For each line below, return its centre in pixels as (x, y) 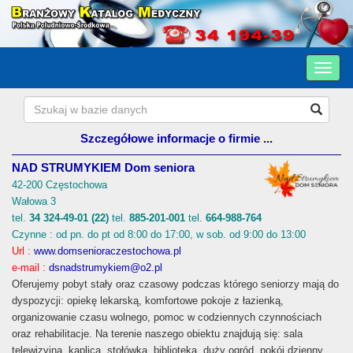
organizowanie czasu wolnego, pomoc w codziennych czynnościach (167, 317)
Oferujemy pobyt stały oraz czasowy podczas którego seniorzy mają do (175, 284)
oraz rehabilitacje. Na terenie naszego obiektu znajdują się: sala (157, 333)
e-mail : (30, 267)
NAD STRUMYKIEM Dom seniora (103, 167)
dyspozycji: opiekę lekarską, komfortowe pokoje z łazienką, (148, 300)
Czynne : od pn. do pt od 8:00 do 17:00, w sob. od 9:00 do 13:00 (159, 234)
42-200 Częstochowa (59, 184)
